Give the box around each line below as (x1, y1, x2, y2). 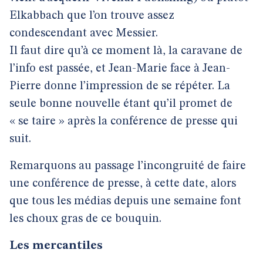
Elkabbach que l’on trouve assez (9, 10, 174, 22)
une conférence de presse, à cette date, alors (9, 178, 236, 190)
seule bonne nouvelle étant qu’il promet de (9, 98, 232, 110)
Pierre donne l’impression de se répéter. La (9, 80, 230, 92)
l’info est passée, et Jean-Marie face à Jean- (9, 63, 230, 75)
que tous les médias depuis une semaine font (9, 195, 241, 207)
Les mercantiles (9, 240, 103, 252)
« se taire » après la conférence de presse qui (9, 116, 238, 127)
